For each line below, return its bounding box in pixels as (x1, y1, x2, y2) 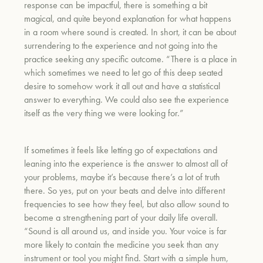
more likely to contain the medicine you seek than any (24, 238, 219, 251)
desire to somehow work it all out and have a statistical (24, 79, 221, 92)
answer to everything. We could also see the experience (24, 93, 230, 106)
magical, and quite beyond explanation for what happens (24, 12, 232, 25)
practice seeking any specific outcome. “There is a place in (24, 52, 238, 65)
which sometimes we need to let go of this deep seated (24, 66, 223, 79)
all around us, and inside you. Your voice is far (61, 224, 227, 237)
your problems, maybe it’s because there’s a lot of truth (24, 170, 221, 183)
